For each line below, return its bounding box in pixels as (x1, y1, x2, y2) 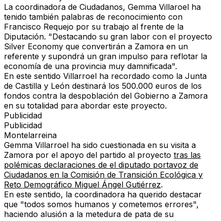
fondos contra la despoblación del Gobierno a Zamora (4, 91, 208, 101)
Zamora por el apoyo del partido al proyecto (4, 150, 174, 160)
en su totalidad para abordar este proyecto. (4, 101, 167, 111)
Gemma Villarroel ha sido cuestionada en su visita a (4, 140, 196, 150)
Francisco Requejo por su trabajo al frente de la (4, 22, 184, 32)
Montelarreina (4, 130, 57, 141)
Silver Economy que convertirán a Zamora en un (4, 41, 188, 52)
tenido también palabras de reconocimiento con (4, 12, 183, 22)
